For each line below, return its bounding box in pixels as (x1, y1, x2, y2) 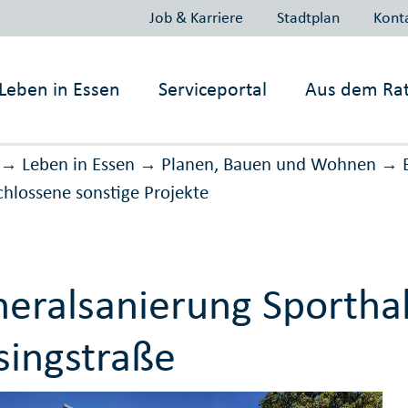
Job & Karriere (148, 6, 243, 27)
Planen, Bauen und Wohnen (160, 152, 376, 177)
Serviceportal (158, 76, 268, 101)
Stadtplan (276, 6, 340, 27)
